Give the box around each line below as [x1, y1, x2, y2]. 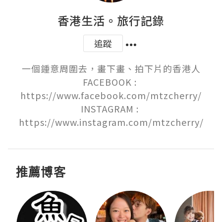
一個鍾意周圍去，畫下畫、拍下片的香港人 [21, 62, 201, 75]
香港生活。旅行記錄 [57, 12, 165, 29]
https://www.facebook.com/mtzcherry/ [20, 89, 202, 102]
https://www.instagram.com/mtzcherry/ [18, 115, 204, 128]
